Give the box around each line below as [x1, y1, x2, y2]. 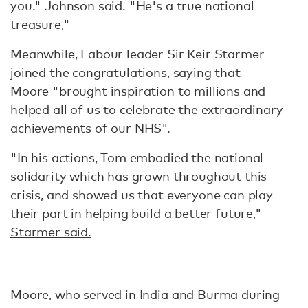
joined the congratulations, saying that [10, 65, 241, 80]
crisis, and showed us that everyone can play [10, 187, 273, 202]
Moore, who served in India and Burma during [10, 287, 280, 302]
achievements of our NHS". [10, 120, 170, 135]
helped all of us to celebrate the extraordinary [10, 102, 283, 117]
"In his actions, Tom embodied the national [10, 150, 264, 165]
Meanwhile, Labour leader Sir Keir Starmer [10, 46, 265, 61]
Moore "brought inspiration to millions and [10, 83, 266, 98]
